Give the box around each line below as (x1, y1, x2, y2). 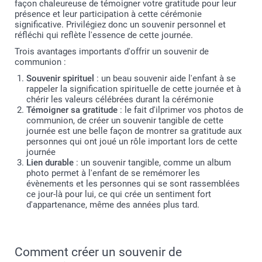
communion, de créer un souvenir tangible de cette (26, 115, 223, 126)
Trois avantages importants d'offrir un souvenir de (15, 46, 209, 57)
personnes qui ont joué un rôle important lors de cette (26, 136, 237, 147)
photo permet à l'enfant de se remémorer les (26, 168, 200, 178)
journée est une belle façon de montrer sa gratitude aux (26, 126, 242, 136)
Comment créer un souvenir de (15, 245, 182, 259)
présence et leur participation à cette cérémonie (15, 9, 202, 19)
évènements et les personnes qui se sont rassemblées (26, 178, 240, 189)
